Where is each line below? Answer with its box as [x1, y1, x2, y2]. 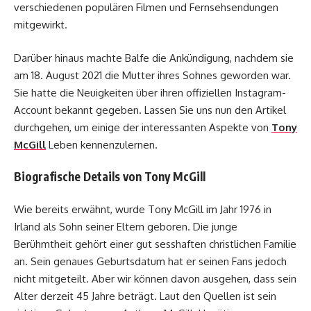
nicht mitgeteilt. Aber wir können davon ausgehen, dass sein [14, 271, 296, 285]
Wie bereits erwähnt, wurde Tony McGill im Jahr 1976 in [14, 202, 271, 216]
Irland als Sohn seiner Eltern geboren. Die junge [14, 219, 237, 233]
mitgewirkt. [14, 18, 67, 32]
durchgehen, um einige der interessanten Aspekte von [14, 120, 271, 134]
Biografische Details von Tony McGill [14, 169, 205, 185]
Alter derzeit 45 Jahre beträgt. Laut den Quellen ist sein [14, 289, 276, 303]
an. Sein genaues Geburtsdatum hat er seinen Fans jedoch [14, 254, 287, 268]
